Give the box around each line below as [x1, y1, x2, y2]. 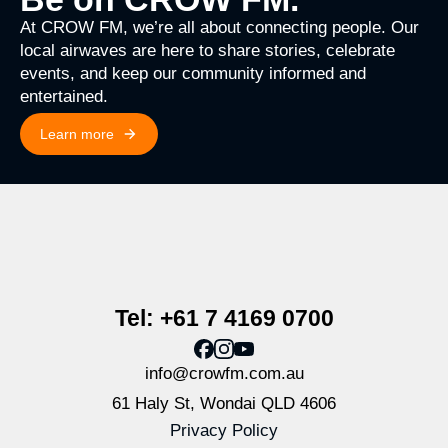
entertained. [20, 87, 108, 107]
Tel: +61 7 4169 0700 [114, 304, 334, 331]
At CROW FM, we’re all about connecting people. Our [20, 18, 419, 38]
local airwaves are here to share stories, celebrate [20, 41, 395, 61]
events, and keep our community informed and [20, 64, 366, 84]
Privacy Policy [170, 420, 278, 440]
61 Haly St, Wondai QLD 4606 [112, 393, 336, 413]
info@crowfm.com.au [144, 363, 304, 383]
